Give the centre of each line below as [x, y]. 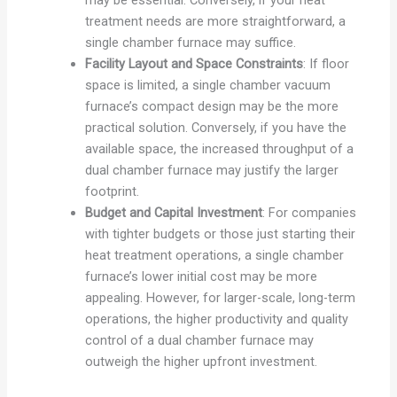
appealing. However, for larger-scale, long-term [220, 297]
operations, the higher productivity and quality [216, 319]
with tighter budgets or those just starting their [220, 234]
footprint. [112, 191]
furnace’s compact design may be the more [211, 106]
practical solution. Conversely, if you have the [215, 127]
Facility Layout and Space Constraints [194, 63]
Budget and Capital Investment [173, 212]
